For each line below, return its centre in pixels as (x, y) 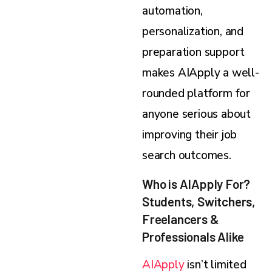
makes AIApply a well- (201, 73)
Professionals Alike (193, 237)
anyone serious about (197, 114)
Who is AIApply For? (196, 184)
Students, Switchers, (199, 202)
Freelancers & (181, 219)
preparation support (194, 53)
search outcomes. (187, 156)
